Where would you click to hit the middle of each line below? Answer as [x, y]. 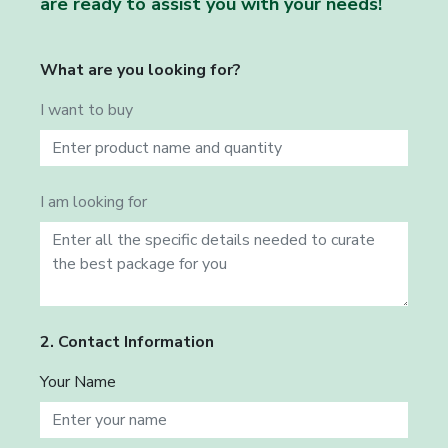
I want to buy [86, 110]
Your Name [78, 382]
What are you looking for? [140, 70]
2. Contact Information [127, 342]
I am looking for [93, 202]
